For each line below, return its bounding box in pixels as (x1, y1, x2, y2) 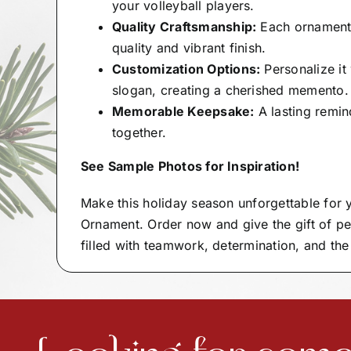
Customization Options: (111, 61, 261, 78)
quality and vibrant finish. (111, 40, 266, 56)
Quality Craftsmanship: (111, 19, 257, 35)
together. (111, 125, 167, 141)
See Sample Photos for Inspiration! (80, 158, 300, 175)
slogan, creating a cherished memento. (111, 82, 349, 99)
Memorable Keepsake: (111, 103, 255, 120)
